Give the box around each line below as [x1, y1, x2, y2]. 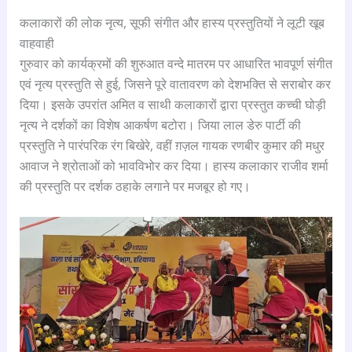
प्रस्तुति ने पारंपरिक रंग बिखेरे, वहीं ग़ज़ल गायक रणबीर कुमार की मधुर [19, 137, 324, 154]
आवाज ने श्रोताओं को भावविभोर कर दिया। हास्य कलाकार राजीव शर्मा [19, 157, 328, 174]
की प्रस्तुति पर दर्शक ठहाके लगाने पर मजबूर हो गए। [19, 178, 251, 195]
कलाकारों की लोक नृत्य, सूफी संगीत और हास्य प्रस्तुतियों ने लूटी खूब [19, 14, 324, 31]
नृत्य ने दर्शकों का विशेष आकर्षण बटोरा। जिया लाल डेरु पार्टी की [19, 116, 301, 134]
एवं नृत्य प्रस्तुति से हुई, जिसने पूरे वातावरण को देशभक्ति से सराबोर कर [19, 75, 331, 93]
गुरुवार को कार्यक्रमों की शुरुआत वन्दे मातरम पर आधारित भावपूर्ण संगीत [19, 55, 332, 72]
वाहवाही [19, 35, 54, 52]
